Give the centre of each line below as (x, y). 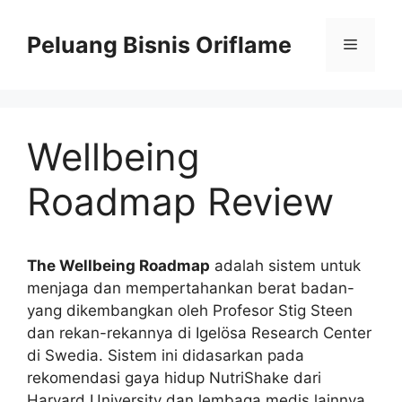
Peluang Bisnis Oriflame (159, 45)
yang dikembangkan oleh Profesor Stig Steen (190, 310)
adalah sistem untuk (285, 266)
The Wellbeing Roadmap (118, 266)
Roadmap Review (180, 201)
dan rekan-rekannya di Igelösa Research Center (199, 333)
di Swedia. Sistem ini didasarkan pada (166, 355)
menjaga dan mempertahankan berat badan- (191, 288)
